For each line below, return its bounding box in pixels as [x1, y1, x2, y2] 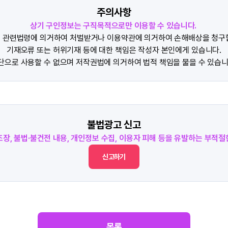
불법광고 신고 [87, 119, 141, 131]
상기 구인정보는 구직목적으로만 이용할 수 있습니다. [30, 21, 197, 31]
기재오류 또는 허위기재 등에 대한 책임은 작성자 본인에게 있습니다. [6, 45, 222, 55]
